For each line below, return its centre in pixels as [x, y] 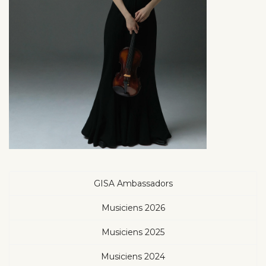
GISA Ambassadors [133, 183]
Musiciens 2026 [133, 208]
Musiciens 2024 [133, 256]
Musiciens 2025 [133, 232]
